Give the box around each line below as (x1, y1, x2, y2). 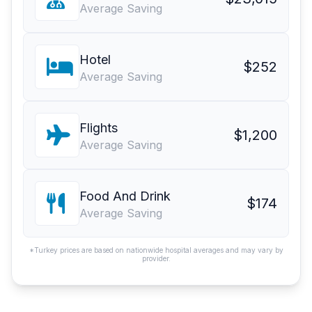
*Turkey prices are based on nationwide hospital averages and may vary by (29, 246, 283, 255)
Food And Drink (79, 189, 171, 204)
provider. (141, 254, 171, 263)
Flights (79, 120, 118, 136)
